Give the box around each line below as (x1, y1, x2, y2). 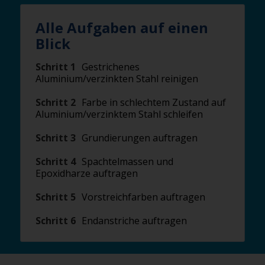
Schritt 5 (35, 190, 76, 203)
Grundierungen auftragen (82, 131, 198, 144)
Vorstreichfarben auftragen (82, 190, 205, 203)
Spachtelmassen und (82, 155, 173, 168)
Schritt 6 (35, 214, 76, 227)
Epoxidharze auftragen (35, 167, 138, 180)
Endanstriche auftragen (82, 214, 187, 227)
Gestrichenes (82, 60, 140, 73)
